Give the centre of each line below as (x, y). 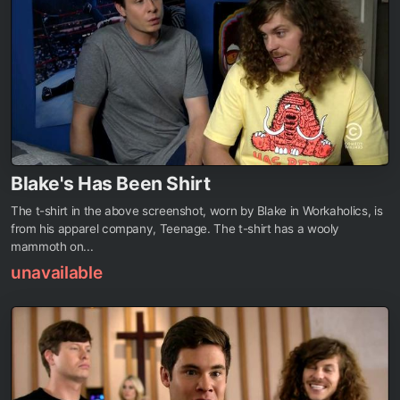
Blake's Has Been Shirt (111, 184)
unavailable (57, 273)
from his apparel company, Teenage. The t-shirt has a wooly (175, 229)
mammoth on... (52, 247)
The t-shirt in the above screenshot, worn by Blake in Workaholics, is (197, 211)
